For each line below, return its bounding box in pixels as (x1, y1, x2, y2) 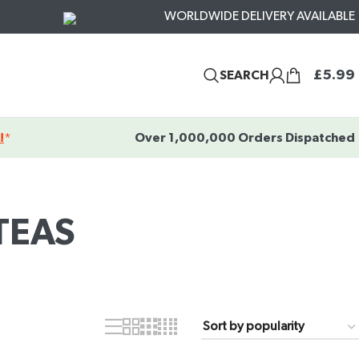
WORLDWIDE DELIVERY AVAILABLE (164, 10, 355, 23)
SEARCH (220, 69, 269, 82)
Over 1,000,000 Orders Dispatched (135, 131, 355, 144)
